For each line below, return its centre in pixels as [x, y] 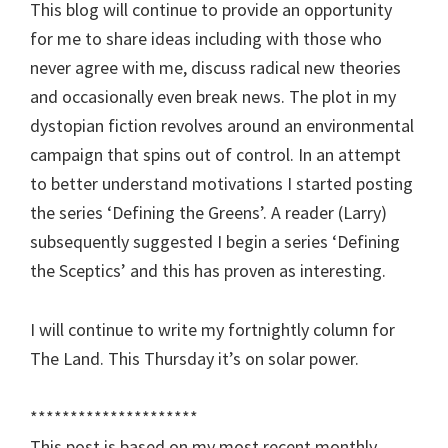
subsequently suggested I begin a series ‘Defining [215, 241]
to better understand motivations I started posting [221, 183]
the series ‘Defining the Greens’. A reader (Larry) [208, 212]
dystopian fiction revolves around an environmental [222, 125]
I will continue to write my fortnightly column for [212, 329]
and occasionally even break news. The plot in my [213, 96]
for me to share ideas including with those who [206, 38]
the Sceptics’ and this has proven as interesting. [208, 270]
